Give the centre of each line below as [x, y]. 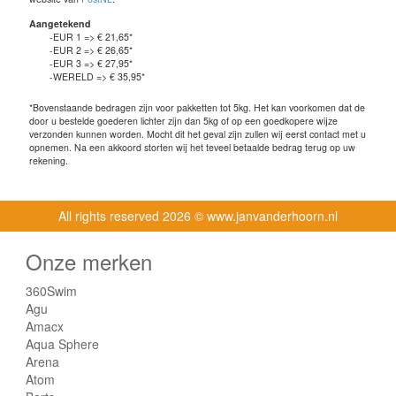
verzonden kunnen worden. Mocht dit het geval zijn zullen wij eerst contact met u [198, 133]
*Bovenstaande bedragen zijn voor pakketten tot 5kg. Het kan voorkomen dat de [197, 107]
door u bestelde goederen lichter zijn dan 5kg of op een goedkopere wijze [183, 120]
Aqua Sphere [62, 343]
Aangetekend [60, 23]
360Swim [51, 290]
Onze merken [89, 261]
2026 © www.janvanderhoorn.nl [250, 215]
